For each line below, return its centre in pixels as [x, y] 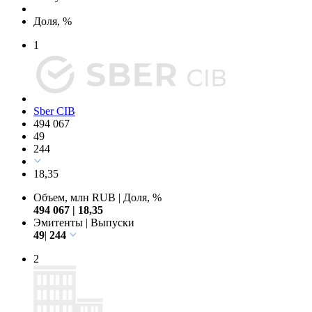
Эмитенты [60, 222]
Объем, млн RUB [76, 197]
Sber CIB [54, 111]
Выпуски [111, 222]
